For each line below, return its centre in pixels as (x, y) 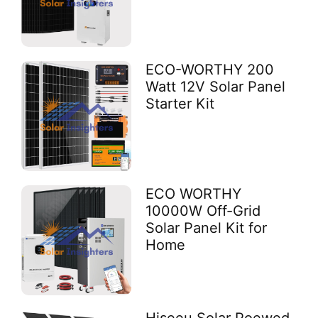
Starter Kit (180, 103)
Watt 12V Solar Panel (216, 86)
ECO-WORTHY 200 (210, 69)
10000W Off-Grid (203, 210)
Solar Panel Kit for (207, 227)
